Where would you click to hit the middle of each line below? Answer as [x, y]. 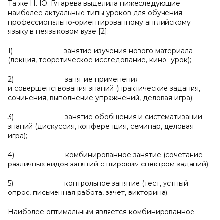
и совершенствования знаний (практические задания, [104, 88]
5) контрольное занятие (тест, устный [98, 183]
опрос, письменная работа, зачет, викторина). [88, 192]
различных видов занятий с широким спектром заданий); [109, 164]
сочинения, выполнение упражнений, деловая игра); [101, 98]
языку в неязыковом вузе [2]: [58, 31]
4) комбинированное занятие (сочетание [105, 155]
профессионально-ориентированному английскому [99, 22]
